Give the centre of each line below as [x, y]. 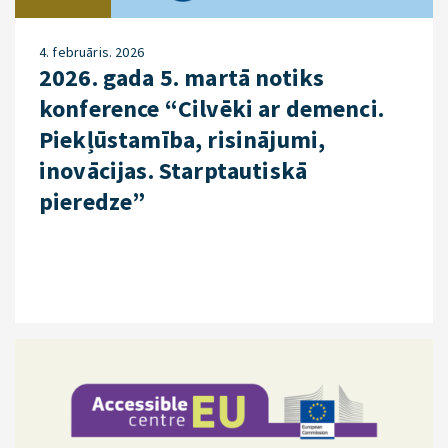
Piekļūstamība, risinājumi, [182, 139]
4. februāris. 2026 [91, 52]
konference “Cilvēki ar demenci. [211, 108]
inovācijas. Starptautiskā [173, 170]
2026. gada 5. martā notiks [182, 77]
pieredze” [92, 201]
